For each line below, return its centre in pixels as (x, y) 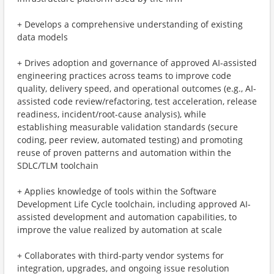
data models (43, 37)
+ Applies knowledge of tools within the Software (117, 191)
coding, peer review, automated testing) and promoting (130, 140)
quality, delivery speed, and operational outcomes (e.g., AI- (137, 88)
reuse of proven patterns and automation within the (124, 153)
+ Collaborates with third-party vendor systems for (120, 255)
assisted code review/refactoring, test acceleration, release (137, 101)
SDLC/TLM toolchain (58, 165)
